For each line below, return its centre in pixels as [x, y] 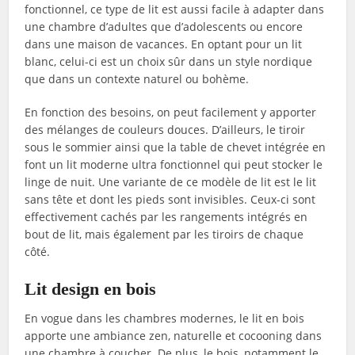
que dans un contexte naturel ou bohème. [137, 78]
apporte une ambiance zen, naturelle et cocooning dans [174, 335]
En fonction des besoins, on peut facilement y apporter [171, 112]
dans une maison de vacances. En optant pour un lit [164, 44]
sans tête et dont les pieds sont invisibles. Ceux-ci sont [170, 199]
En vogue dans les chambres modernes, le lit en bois [165, 318]
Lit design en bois [91, 288]
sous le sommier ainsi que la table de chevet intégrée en [176, 147]
